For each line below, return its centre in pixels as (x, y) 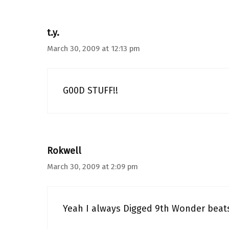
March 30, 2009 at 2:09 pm (93, 167)
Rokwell (64, 151)
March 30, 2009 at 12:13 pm (94, 49)
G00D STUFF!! (90, 90)
